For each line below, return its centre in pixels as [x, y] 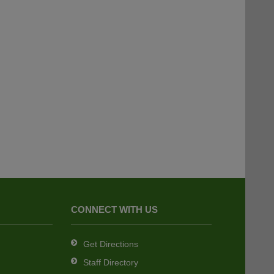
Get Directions [110, 244]
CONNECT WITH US [114, 210]
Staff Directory [110, 263]
